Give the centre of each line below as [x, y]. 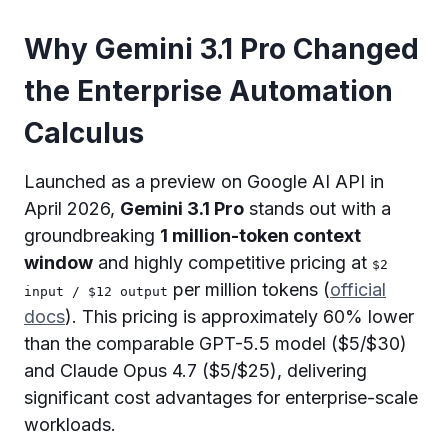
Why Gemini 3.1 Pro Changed [221, 48]
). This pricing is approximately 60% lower [239, 316]
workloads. [70, 424]
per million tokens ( [249, 289]
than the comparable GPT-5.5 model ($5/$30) [215, 343]
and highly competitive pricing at [232, 262]
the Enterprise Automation [208, 90]
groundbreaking [92, 235]
